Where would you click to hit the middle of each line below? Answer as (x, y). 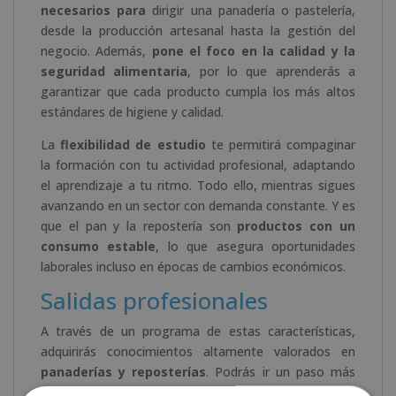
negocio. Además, (96, 50)
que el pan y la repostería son (139, 225)
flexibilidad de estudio (133, 144)
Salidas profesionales (154, 300)
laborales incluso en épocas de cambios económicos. (193, 266)
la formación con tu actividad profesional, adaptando (198, 164)
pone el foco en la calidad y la (254, 50)
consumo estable (99, 246)
